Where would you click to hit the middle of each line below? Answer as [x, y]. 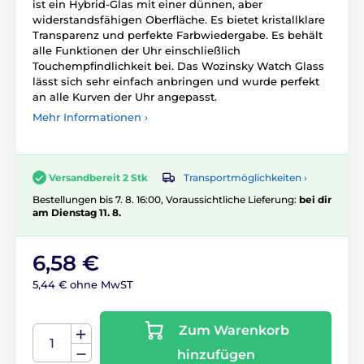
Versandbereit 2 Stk [98, 177]
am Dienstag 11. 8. [77, 213]
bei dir [315, 200]
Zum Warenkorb [234, 331]
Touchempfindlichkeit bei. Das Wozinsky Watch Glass [178, 65]
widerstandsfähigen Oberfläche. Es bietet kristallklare [179, 19]
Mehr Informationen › [90, 117]
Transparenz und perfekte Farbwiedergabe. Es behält [178, 35]
